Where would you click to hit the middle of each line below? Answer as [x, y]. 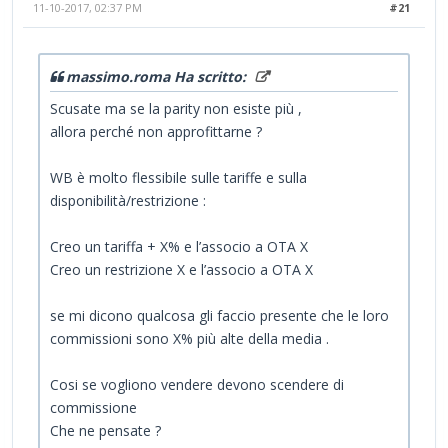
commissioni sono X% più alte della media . [189, 339]
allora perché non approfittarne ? [156, 132]
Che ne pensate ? [105, 431]
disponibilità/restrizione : [128, 201]
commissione [93, 408]
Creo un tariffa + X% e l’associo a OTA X [179, 247]
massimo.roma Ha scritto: [158, 77]
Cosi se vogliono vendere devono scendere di [197, 385]
